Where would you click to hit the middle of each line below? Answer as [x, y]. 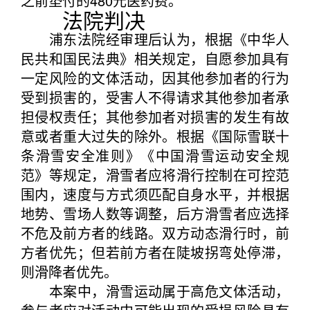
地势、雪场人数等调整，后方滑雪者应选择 [155, 213]
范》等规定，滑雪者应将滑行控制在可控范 [155, 175]
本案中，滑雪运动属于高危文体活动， [155, 291]
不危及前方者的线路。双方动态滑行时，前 [155, 233]
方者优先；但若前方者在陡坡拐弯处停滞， [155, 252]
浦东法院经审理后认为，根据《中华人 [155, 39]
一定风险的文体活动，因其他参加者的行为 [155, 78]
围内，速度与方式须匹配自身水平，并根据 [155, 194]
